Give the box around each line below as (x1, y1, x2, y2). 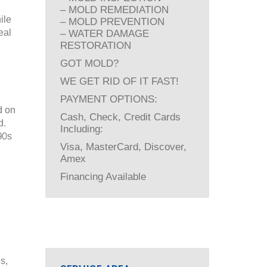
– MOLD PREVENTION (60, 16, 164, 27)
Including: (60, 123, 103, 135)
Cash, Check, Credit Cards (60, 111, 181, 123)
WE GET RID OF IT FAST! (60, 76, 179, 87)
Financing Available (60, 171, 146, 182)
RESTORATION (60, 40, 131, 51)
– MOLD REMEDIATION (60, 4, 169, 15)
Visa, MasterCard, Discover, (60, 141, 187, 153)
